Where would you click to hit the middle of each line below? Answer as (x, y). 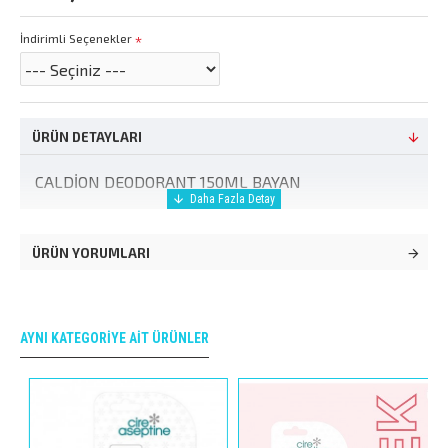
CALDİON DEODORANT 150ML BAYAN (168, 181)
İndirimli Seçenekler (76, 38)
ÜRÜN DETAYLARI (87, 137)
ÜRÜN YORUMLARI (91, 253)
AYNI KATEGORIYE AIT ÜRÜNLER (114, 337)
